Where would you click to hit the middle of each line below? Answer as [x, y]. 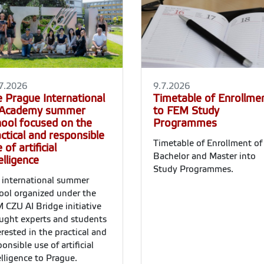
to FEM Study [186, 111]
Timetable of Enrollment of [208, 143]
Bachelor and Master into [204, 156]
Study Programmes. [193, 169]
